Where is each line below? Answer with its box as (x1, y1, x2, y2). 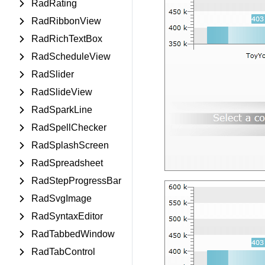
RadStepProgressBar (31, 176, 121, 186)
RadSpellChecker (31, 122, 106, 132)
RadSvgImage (31, 193, 92, 203)
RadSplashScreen (31, 140, 109, 150)
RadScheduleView (31, 51, 111, 62)
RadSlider (31, 69, 74, 79)
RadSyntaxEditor (31, 211, 103, 221)
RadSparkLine (31, 105, 92, 115)
